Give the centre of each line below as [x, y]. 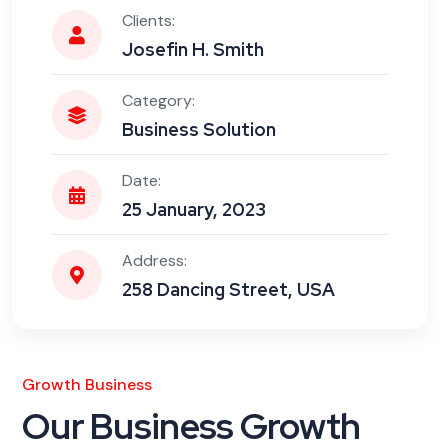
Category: [158, 101]
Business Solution [199, 130]
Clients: [148, 21]
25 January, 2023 [194, 210]
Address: [154, 261]
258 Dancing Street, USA [228, 290]
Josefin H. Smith [193, 50]
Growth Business [87, 385]
